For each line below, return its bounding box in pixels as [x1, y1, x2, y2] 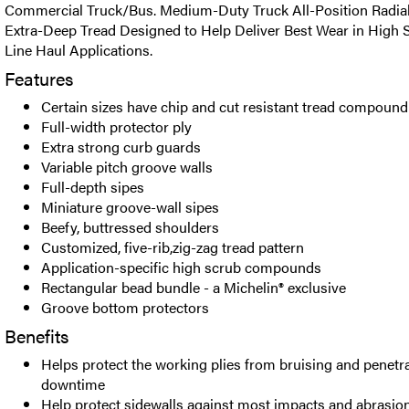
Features [5, 65, 73, 91]
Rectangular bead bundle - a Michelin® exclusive [41, 277, 346, 298]
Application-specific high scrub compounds [41, 257, 321, 278]
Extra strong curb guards [41, 136, 201, 157]
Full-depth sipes [41, 176, 144, 197]
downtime [41, 373, 105, 394]
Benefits [5, 322, 68, 349]
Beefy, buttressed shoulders [41, 216, 219, 237]
